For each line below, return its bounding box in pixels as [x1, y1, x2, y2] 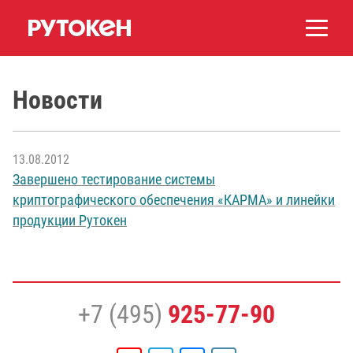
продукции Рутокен [13, 213, 127, 229]
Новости [13, 84, 102, 115]
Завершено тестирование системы [13, 172, 215, 188]
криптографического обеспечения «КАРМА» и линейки [13, 192, 335, 208]
